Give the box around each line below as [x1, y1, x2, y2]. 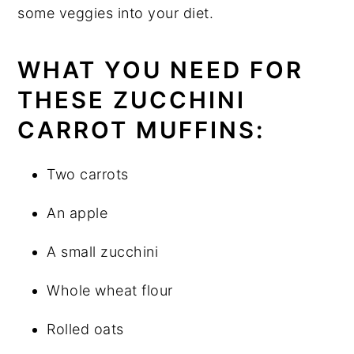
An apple [47, 204, 108, 221]
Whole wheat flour [47, 281, 173, 299]
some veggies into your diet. [17, 4, 214, 21]
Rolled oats [47, 320, 124, 337]
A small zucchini [47, 243, 159, 260]
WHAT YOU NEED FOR [17, 55, 304, 84]
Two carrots [47, 165, 129, 183]
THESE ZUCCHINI [17, 85, 247, 114]
